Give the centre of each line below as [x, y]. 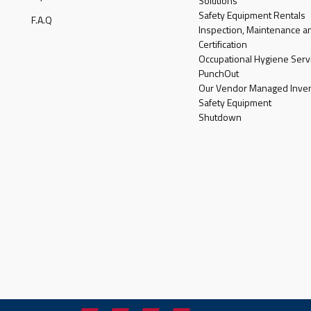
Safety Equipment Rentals [252, 15]
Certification [222, 44]
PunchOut [218, 73]
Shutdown [220, 117]
